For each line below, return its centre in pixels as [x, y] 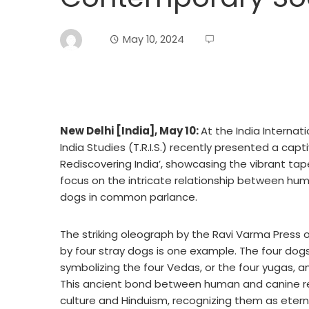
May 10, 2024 [153, 39]
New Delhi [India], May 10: [130, 131]
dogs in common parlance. [129, 197]
